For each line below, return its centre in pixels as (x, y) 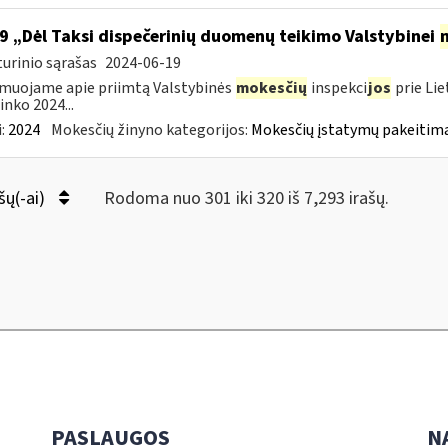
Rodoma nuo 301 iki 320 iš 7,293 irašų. (246, 198)
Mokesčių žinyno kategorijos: (150, 130)
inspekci (337, 88)
